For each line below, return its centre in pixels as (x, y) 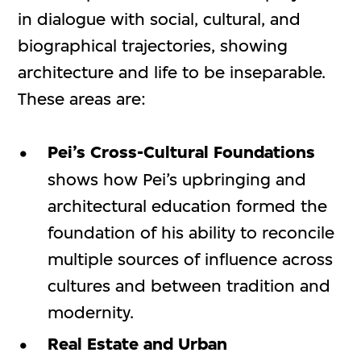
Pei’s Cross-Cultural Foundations (181, 153)
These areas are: (82, 99)
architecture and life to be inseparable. (172, 73)
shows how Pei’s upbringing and (176, 180)
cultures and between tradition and (189, 286)
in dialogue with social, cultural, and (160, 19)
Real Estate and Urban (137, 344)
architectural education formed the (187, 206)
